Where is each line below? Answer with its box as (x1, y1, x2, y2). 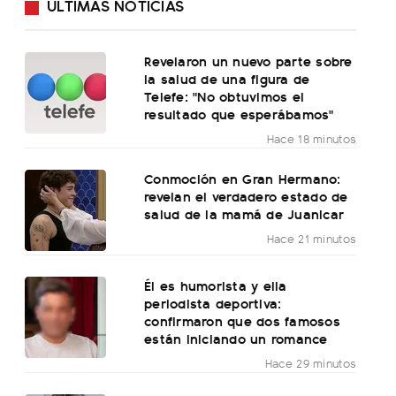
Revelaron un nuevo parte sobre (144, 50, 353, 72)
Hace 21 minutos (266, 230, 357, 247)
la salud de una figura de (144, 68, 310, 89)
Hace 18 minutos (266, 130, 357, 148)
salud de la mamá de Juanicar (144, 203, 345, 225)
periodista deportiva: (144, 293, 282, 314)
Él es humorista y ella (144, 275, 287, 296)
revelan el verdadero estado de (144, 186, 348, 207)
